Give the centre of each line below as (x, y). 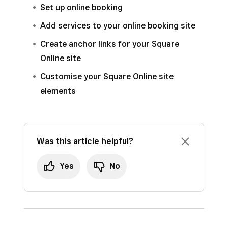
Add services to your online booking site (118, 26)
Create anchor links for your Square (110, 44)
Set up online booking (81, 7)
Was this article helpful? (85, 141)
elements (58, 91)
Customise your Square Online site (107, 77)
